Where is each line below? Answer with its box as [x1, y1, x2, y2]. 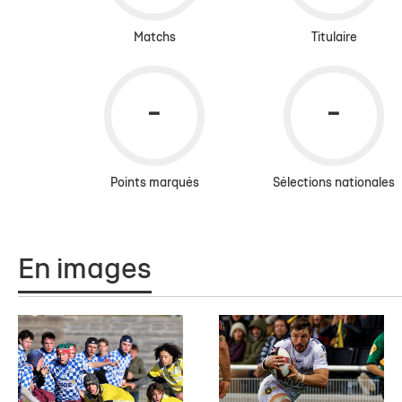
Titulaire [310, 32, 357, 44]
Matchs [133, 32, 176, 44]
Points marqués [109, 178, 199, 189]
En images [18, 258, 152, 284]
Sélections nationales [273, 178, 395, 189]
